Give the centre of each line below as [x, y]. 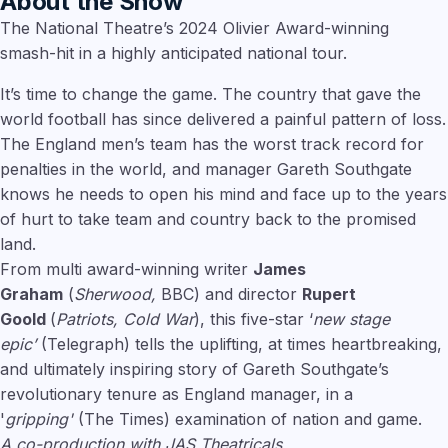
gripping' [39, 419]
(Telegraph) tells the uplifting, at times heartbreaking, [239, 344]
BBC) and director [231, 294]
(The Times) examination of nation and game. [247, 419]
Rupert [329, 294]
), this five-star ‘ [253, 319]
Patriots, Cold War [125, 319]
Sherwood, [117, 294]
